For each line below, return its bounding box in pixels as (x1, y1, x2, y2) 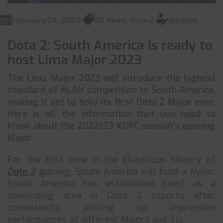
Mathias (168, 15, 198, 25)
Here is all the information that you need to (7, 108, 216, 120)
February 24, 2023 (12, 15, 81, 25)
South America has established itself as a (7, 178, 216, 190)
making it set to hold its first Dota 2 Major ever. (7, 96, 216, 108)
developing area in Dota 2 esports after (7, 190, 216, 202)
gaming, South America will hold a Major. (35, 166, 216, 178)
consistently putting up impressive (7, 202, 216, 214)
